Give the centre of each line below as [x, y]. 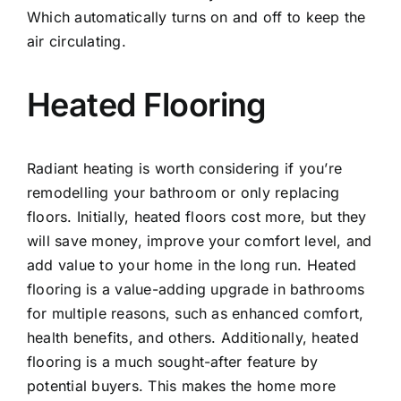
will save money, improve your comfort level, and [199, 241]
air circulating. [76, 41]
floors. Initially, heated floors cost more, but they [196, 217]
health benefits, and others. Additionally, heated [192, 337]
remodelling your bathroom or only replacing [183, 192]
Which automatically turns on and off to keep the [196, 17]
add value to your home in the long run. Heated [192, 265]
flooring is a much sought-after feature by [172, 362]
